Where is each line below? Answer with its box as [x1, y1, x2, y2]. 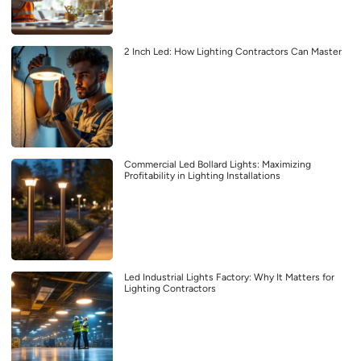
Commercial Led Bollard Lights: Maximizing [124, 159, 311, 171]
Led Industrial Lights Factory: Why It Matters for [124, 272, 334, 284]
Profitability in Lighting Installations [124, 170, 280, 182]
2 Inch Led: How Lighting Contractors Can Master [124, 46, 342, 58]
